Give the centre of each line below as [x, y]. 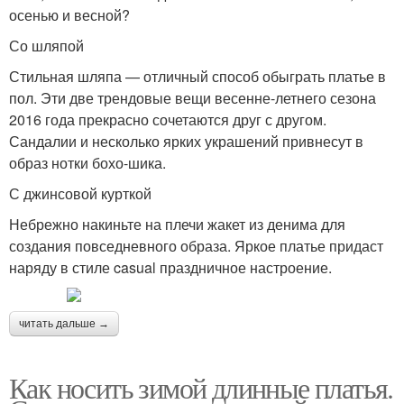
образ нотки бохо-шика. [87, 162]
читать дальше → [64, 323]
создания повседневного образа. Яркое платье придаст [196, 245]
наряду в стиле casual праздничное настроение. [170, 267]
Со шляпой [46, 45]
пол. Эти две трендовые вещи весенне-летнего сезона [193, 97]
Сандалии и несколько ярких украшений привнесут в [186, 141]
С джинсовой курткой [80, 193]
